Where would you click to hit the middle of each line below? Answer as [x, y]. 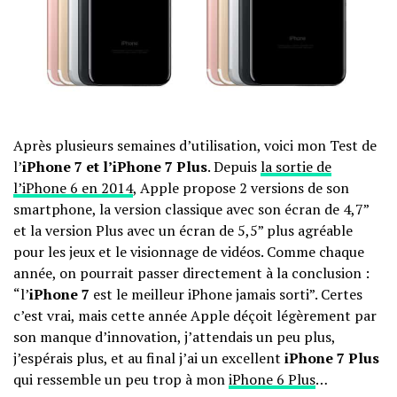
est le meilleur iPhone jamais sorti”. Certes [226, 295]
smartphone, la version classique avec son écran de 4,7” [191, 210]
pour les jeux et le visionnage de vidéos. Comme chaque [189, 252]
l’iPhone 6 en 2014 [73, 188]
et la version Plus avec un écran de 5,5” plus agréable [183, 231]
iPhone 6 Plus [272, 380]
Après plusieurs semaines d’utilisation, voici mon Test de [195, 146]
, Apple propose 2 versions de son [241, 188]
